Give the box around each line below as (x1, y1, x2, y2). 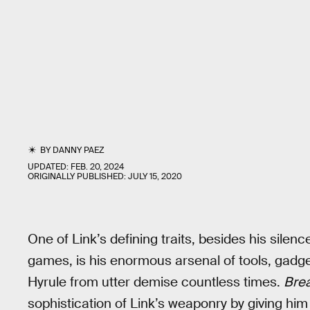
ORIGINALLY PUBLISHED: (28, 171, 128, 182)
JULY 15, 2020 (128, 171, 182, 182)
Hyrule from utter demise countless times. (28, 273, 284, 291)
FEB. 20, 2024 (71, 161, 124, 172)
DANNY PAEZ (53, 145, 105, 156)
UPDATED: (28, 161, 71, 172)
